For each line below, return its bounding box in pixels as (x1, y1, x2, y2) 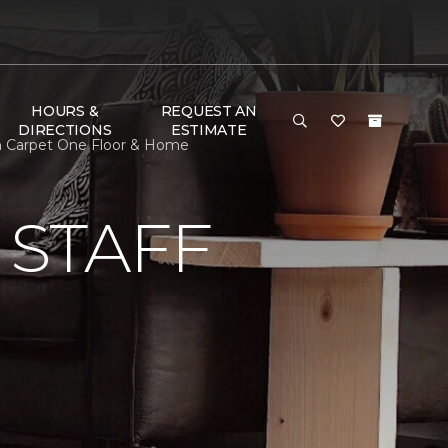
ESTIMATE (170, 121, 247, 139)
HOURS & (31, 102, 99, 120)
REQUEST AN (160, 102, 257, 120)
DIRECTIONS (18, 121, 112, 139)
